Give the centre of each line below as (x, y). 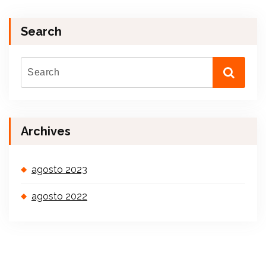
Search (41, 31)
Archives (46, 131)
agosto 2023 (59, 170)
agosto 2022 (59, 196)
